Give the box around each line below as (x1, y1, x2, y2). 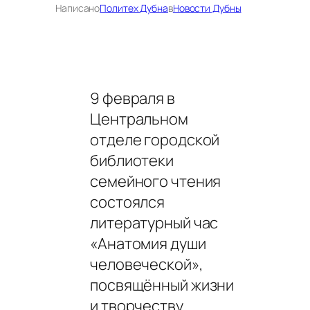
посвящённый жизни (90, 274, 235, 295)
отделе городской (90, 129, 220, 150)
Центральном (90, 108, 188, 129)
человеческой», (90, 253, 203, 275)
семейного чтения (90, 170, 221, 192)
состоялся (90, 191, 165, 212)
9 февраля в (90, 87, 175, 109)
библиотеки (90, 149, 174, 171)
